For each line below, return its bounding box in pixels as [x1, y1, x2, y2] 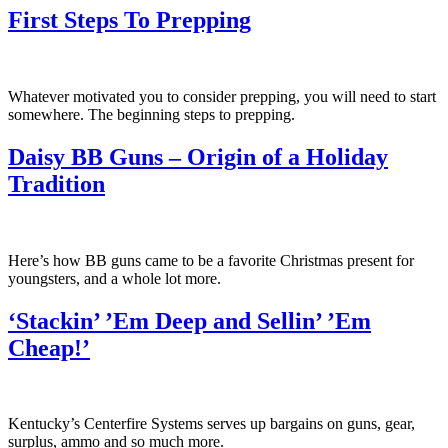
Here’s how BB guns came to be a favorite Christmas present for [8, 251, 414, 269]
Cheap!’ [8, 334, 90, 361]
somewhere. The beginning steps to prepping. [8, 105, 295, 123]
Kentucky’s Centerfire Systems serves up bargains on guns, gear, [8, 415, 415, 433]
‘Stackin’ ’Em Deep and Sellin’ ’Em [8, 307, 371, 334]
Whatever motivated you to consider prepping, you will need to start [8, 87, 436, 105]
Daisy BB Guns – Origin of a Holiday [8, 143, 388, 170]
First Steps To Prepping [8, 6, 251, 33]
